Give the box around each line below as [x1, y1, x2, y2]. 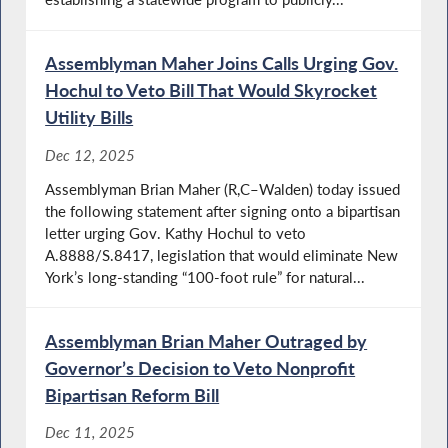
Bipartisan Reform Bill [45, 383, 220, 406]
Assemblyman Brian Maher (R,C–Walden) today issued [45, 179, 401, 198]
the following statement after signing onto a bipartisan [45, 201, 401, 220]
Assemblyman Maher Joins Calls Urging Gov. [45, 52, 399, 75]
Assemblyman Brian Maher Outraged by [45, 329, 368, 352]
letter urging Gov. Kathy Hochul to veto [45, 223, 307, 242]
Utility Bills [45, 106, 134, 129]
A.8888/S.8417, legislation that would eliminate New [45, 245, 399, 264]
